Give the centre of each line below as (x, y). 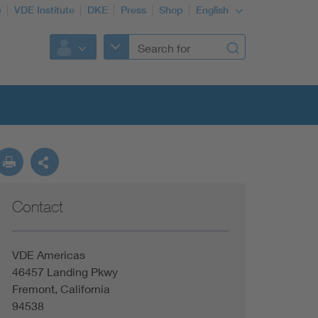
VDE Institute (44, 10)
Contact (37, 207)
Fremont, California (61, 289)
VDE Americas (48, 254)
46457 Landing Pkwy (65, 272)
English (214, 10)
